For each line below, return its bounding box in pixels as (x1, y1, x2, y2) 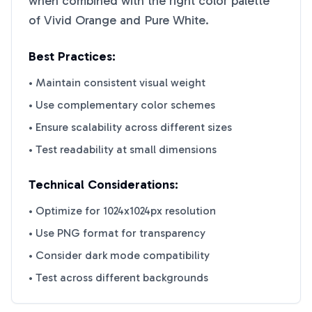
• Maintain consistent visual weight (29, 76, 205, 89)
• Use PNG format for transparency (29, 226, 205, 240)
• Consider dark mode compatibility (29, 249, 210, 262)
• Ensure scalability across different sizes (29, 120, 232, 134)
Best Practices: (29, 49, 116, 64)
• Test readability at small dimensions (29, 143, 217, 156)
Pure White (144, 13, 205, 28)
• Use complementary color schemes (29, 98, 215, 111)
